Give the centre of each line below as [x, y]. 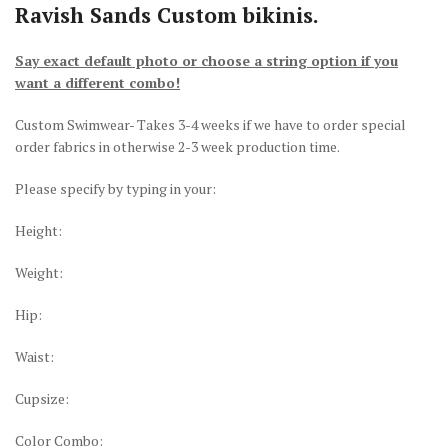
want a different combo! [97, 82]
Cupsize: [42, 398]
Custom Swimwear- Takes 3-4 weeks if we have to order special [210, 124]
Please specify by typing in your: [115, 188]
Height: [38, 230]
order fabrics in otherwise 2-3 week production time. [177, 146]
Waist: [34, 356]
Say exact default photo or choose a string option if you [206, 60]
